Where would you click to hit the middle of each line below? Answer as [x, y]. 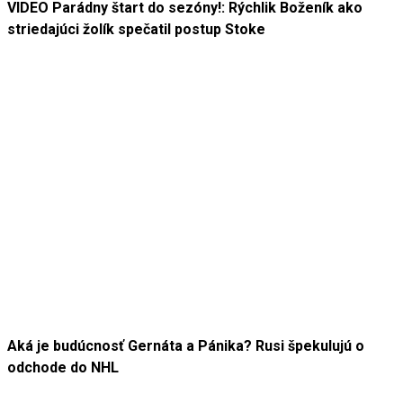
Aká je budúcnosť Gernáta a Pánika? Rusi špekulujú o [186, 345]
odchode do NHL [63, 367]
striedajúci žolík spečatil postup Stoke [136, 29]
